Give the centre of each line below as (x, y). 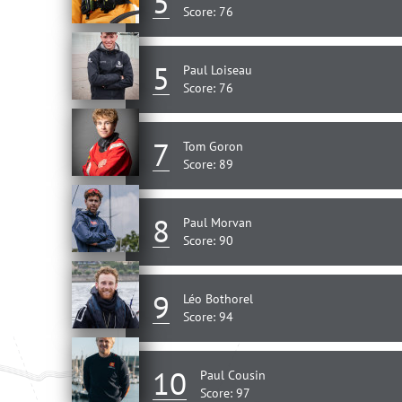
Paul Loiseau (218, 70)
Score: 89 (208, 165)
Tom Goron (213, 147)
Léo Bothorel (218, 299)
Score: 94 (208, 317)
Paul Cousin (233, 376)
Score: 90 (208, 241)
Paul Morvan (218, 223)
